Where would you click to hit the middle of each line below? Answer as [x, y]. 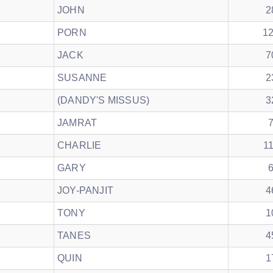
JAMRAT [77, 123]
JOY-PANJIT [85, 190]
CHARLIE [80, 145]
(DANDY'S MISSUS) [104, 100]
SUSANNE [82, 78]
